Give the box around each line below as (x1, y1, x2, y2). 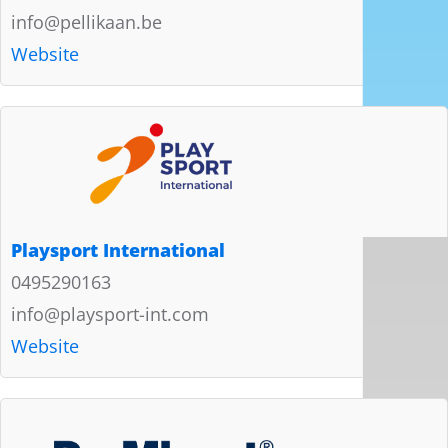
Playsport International (11, 237, 225, 262)
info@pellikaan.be (11, 9, 162, 34)
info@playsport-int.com (11, 301, 209, 326)
